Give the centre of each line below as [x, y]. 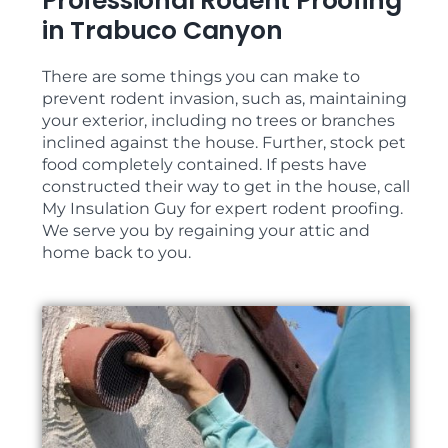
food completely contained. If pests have [204, 165]
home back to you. [116, 253]
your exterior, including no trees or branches [218, 121]
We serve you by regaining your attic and [206, 231]
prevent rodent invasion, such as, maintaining [224, 99]
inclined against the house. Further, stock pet [224, 143]
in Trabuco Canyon [162, 31]
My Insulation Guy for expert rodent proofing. [222, 209]
